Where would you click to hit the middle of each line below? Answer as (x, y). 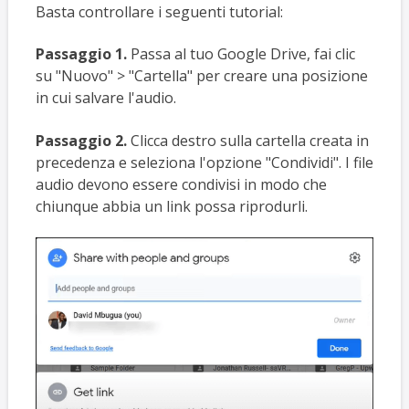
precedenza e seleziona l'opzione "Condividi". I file (204, 162)
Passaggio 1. (83, 54)
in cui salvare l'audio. (105, 98)
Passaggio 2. (83, 140)
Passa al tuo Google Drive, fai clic (242, 54)
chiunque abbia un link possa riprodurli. (171, 206)
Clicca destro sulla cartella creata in (249, 140)
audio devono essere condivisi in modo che (181, 184)
